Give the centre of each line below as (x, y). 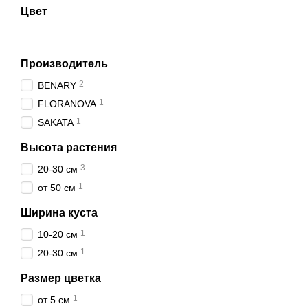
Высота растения (69, 147)
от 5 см (54, 300)
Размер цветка (61, 278)
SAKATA (56, 122)
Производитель (64, 64)
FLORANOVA (67, 104)
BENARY (57, 85)
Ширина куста (59, 213)
